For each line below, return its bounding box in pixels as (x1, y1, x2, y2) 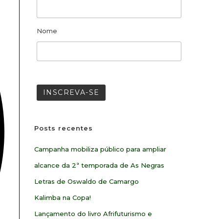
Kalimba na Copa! (34, 194, 91, 201)
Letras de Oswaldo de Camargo (34, 177, 139, 185)
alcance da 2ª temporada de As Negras (34, 161, 164, 169)
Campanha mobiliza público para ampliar (34, 145, 166, 153)
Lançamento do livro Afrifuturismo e (34, 210, 152, 218)
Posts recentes (34, 124, 93, 132)
